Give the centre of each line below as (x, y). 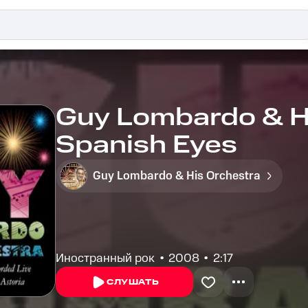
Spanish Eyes (147, 145)
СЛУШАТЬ (133, 282)
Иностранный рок (106, 258)
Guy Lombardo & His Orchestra (177, 176)
